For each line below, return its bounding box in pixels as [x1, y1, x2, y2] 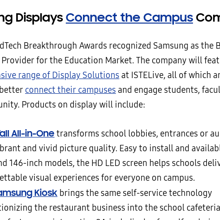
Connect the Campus [66, 10, 193, 25]
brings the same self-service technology [57, 188, 212, 198]
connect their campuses [25, 85, 116, 95]
